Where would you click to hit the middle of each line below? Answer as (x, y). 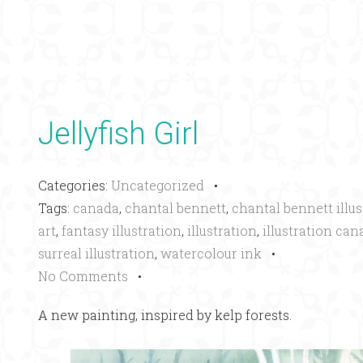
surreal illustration (96, 253)
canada (96, 208)
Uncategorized (158, 185)
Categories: (75, 185)
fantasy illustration (122, 231)
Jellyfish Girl (118, 134)
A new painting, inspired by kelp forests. (165, 315)
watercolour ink (211, 253)
